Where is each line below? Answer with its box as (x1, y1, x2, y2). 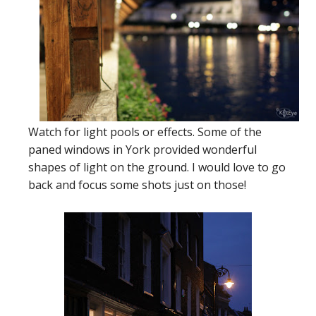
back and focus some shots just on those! (28, 176, 246, 193)
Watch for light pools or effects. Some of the (28, 123, 262, 140)
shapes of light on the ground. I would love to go (28, 159, 286, 175)
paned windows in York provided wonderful (28, 141, 257, 157)
